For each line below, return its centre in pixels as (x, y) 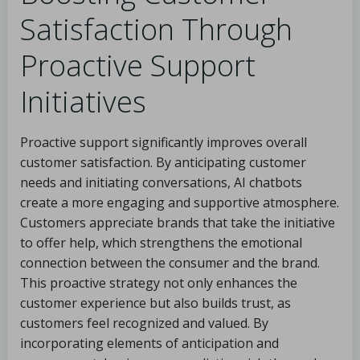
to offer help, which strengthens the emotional (161, 243)
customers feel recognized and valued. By (144, 323)
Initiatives (83, 102)
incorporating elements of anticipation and (149, 343)
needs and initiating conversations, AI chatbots (161, 182)
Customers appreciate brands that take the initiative (178, 223)
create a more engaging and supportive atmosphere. (180, 202)
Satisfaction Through (156, 29)
